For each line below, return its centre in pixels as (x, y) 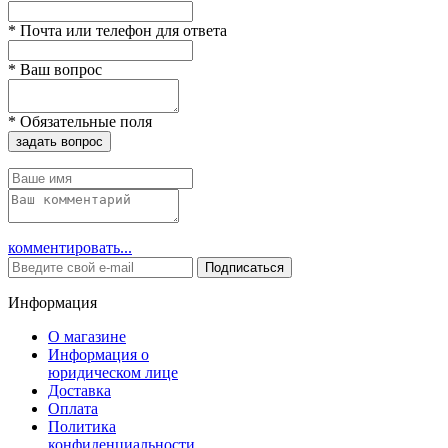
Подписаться (244, 267)
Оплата (73, 408)
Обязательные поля (84, 121)
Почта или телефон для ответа (121, 30)
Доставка (79, 390)
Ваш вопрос (59, 69)
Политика (82, 426)
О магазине (87, 336)
